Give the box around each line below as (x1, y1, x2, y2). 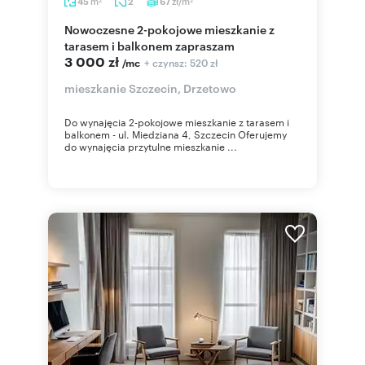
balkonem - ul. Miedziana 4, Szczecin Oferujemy (64, 126, 287, 141)
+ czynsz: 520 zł (144, 55, 218, 69)
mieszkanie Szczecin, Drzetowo (64, 80, 236, 95)
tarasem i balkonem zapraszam (64, 37, 235, 53)
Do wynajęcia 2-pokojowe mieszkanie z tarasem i (64, 114, 289, 129)
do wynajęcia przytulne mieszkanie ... (64, 139, 237, 153)
